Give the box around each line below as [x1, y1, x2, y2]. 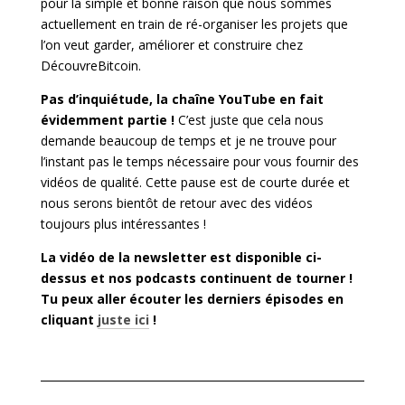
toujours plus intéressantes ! [40, 214, 206, 232]
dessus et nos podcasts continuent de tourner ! [40, 268, 353, 287]
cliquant [40, 310, 98, 328]
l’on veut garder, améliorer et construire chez [40, 35, 303, 53]
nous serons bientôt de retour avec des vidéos [40, 193, 313, 212]
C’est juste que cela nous [174, 110, 324, 128]
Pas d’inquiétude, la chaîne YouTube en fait [40, 89, 324, 108]
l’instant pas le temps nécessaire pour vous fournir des [40, 152, 359, 170]
